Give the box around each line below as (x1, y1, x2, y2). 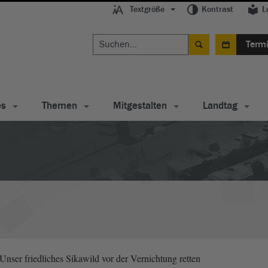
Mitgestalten (113, 99, 167, 112)
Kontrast (202, 4, 233, 15)
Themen (42, 99, 77, 112)
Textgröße (129, 4, 165, 15)
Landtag (203, 99, 237, 112)
